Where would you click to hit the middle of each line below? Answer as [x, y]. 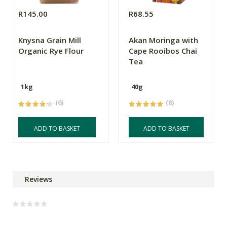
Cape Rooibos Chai [163, 51]
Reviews [39, 179]
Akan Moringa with [164, 40]
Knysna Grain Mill [50, 40]
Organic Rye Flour [51, 51]
